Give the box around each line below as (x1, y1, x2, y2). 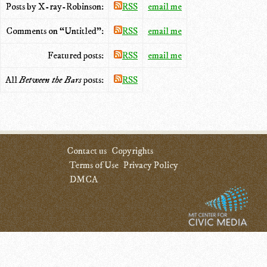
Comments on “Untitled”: (6, 24, 104, 37)
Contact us (67, 145, 107, 157)
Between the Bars (19, 73, 82, 86)
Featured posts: (48, 49, 104, 61)
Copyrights (111, 145, 153, 157)
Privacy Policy (123, 159, 178, 171)
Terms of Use (69, 159, 119, 171)
